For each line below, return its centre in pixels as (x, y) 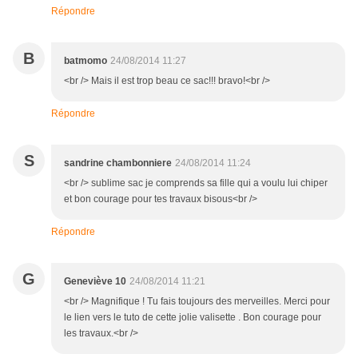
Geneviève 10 (95, 282)
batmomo (86, 61)
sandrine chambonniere (118, 163)
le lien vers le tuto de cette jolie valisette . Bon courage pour (193, 318)
